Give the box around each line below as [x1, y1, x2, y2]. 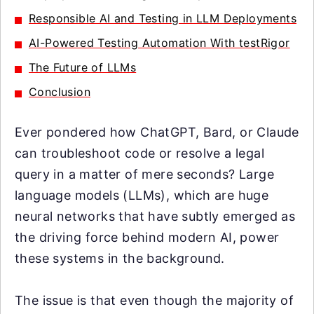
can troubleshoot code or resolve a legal [15, 146, 264, 161]
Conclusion [29, 85, 90, 99]
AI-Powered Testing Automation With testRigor [29, 36, 290, 50]
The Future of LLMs [29, 60, 137, 74]
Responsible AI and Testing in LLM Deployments [29, 11, 296, 25]
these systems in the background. [15, 251, 225, 266]
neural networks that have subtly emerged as [15, 209, 296, 224]
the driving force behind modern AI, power [15, 230, 280, 245]
